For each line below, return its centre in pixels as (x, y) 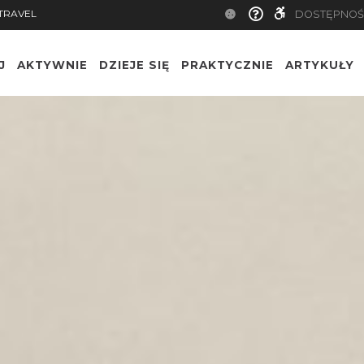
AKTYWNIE (52, 65)
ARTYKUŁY (320, 65)
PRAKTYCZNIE (227, 65)
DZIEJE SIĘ (134, 65)
